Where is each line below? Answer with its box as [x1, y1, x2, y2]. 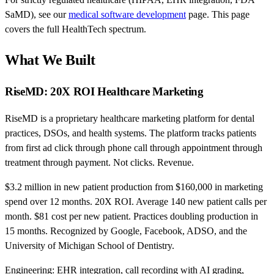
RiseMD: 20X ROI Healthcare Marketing [5, 84, 204, 98]
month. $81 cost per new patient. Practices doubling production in [5, 211, 258, 222]
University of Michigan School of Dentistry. [5, 240, 174, 251]
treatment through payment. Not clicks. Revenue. [5, 157, 194, 168]
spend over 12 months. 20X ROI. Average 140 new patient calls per [5, 196, 267, 207]
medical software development [68, 9, 186, 20]
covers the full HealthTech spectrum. [5, 23, 146, 34]
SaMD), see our [5, 9, 68, 20]
